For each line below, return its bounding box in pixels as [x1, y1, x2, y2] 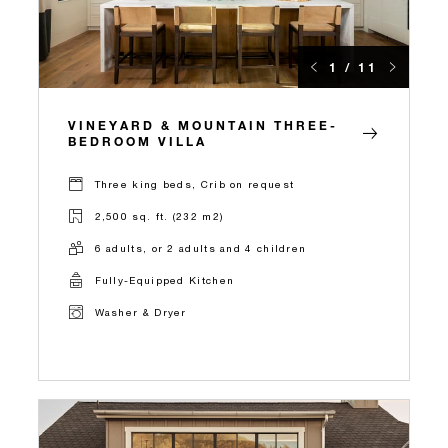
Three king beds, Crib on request [94, 178, 295, 191]
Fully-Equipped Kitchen [94, 274, 235, 287]
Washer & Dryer [94, 306, 187, 319]
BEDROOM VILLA [68, 132, 207, 149]
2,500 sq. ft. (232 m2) [94, 210, 224, 223]
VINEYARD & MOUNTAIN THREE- [68, 116, 338, 133]
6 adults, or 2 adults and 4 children [94, 242, 307, 255]
